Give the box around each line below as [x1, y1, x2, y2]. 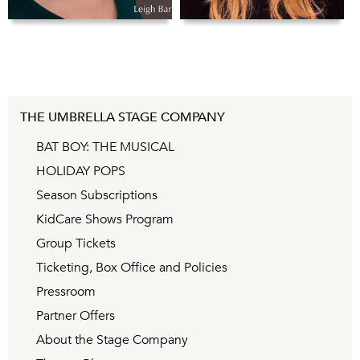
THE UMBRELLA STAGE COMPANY [20, 109, 225, 125]
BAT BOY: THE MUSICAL [36, 139, 174, 155]
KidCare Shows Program [36, 211, 174, 227]
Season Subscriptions [36, 187, 157, 203]
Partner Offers [36, 308, 115, 324]
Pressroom [36, 284, 96, 300]
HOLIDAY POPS [36, 163, 125, 179]
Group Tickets [36, 235, 116, 252]
